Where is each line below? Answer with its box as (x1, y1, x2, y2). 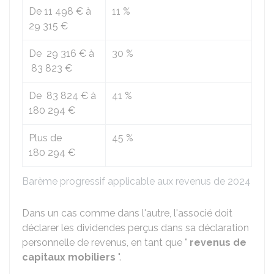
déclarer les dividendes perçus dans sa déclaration (22, 222, 249, 234)
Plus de (29, 132, 62, 144)
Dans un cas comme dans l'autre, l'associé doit (22, 207, 232, 219)
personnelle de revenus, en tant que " (22, 237, 190, 248)
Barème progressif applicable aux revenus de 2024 (22, 176, 251, 187)
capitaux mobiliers (22, 251, 116, 263)
